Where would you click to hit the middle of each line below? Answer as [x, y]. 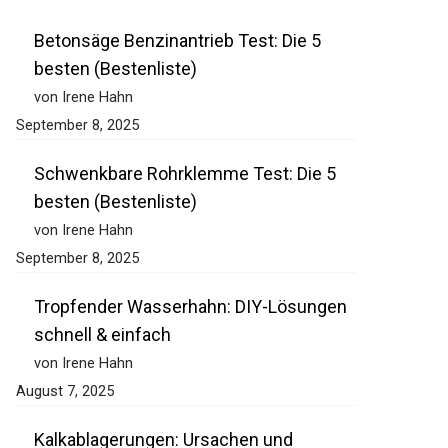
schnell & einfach [102, 335]
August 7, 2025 [65, 391]
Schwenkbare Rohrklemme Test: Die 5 [185, 174]
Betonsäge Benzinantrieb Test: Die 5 [177, 41]
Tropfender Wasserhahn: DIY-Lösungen [190, 307]
